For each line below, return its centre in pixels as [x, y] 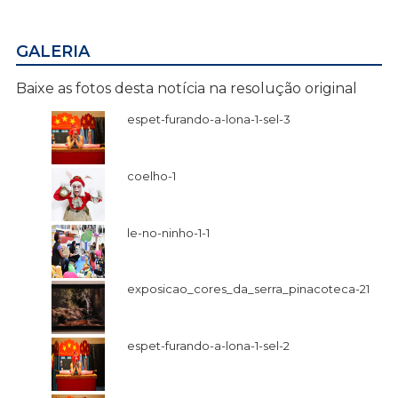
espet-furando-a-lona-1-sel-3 [209, 119]
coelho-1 [151, 175]
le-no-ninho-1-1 [168, 232]
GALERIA [53, 51]
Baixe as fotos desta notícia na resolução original [187, 88]
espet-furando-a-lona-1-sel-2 [208, 346]
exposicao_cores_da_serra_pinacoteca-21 [248, 289]
